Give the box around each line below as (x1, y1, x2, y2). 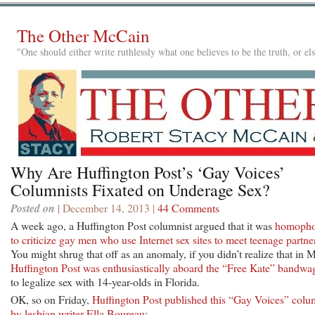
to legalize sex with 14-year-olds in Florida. (11, 274, 200, 289)
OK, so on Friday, (11, 291, 92, 307)
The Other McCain (17, 24, 150, 47)
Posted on (11, 200, 55, 216)
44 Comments (157, 200, 219, 215)
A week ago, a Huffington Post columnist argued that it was (11, 217, 275, 233)
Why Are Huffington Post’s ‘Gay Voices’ (11, 160, 285, 184)
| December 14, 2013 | (55, 200, 157, 215)
